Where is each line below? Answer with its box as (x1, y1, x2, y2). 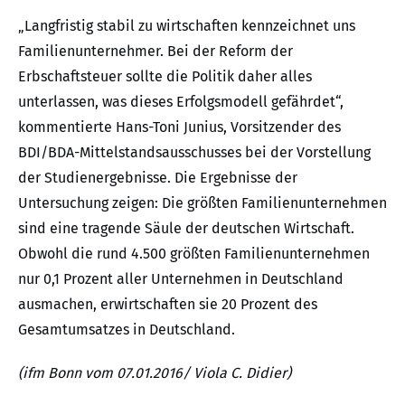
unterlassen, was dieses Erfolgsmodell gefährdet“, (18, 93, 344, 111)
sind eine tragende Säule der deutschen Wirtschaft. (18, 220, 354, 238)
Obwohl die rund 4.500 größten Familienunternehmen (18, 245, 370, 263)
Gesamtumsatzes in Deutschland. (18, 321, 235, 339)
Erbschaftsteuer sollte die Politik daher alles (18, 68, 312, 86)
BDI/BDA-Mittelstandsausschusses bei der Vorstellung (18, 144, 371, 162)
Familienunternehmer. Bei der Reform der (18, 42, 293, 61)
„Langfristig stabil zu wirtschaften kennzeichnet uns (18, 17, 355, 35)
